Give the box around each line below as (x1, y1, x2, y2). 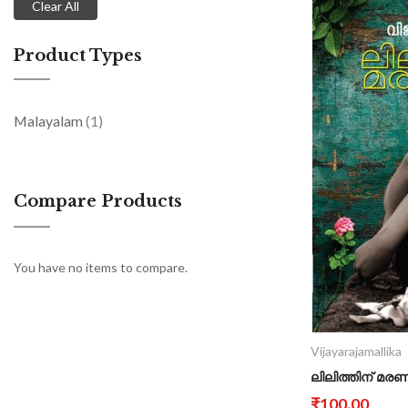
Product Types (14, 45, 142, 66)
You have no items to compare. (14, 259, 188, 275)
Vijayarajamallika (311, 343, 403, 359)
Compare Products (14, 190, 182, 211)
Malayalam (14, 111, 86, 129)
